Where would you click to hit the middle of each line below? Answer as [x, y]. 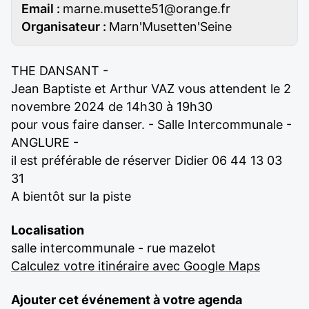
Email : [42, 9]
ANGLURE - [45, 142]
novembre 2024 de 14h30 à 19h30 [112, 107]
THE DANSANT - [60, 71]
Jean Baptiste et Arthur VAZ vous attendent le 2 [151, 89]
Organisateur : [65, 27]
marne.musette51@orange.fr [147, 9]
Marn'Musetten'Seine [170, 27]
